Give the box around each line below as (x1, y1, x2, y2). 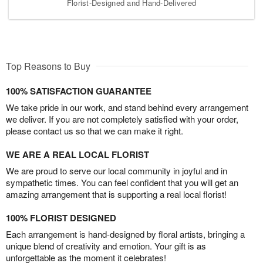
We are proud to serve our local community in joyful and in (6, 164, 227, 177)
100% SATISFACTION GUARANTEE (6, 84, 151, 97)
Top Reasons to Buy (6, 59, 90, 73)
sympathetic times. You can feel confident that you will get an (6, 176, 238, 188)
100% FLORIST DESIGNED (6, 211, 116, 224)
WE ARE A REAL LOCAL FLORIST (6, 147, 149, 161)
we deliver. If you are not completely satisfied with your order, (6, 112, 238, 125)
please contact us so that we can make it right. (6, 124, 183, 137)
